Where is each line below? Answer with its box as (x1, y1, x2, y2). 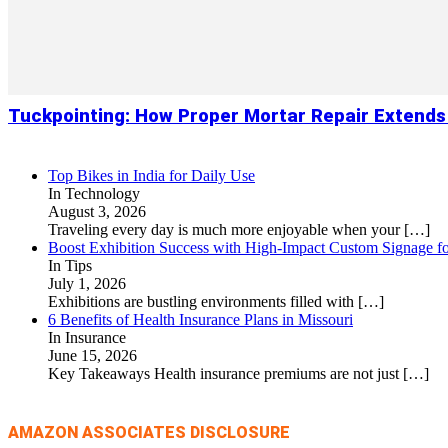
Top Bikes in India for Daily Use (48, 167, 255, 184)
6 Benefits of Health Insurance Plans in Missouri (48, 311, 353, 328)
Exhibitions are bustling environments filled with (48, 293, 358, 310)
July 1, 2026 (48, 275, 126, 292)
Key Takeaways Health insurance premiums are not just (48, 365, 403, 382)
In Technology (48, 185, 140, 202)
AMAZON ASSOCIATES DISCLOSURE (8, 423, 290, 442)
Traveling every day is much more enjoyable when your (48, 221, 404, 238)
